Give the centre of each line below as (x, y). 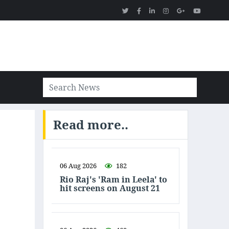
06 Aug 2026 (78, 166)
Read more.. (91, 124)
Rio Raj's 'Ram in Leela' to (113, 179)
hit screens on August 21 (110, 188)
